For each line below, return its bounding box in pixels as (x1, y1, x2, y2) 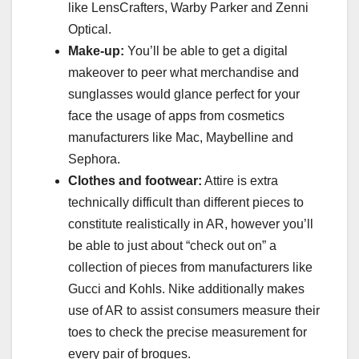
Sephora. (68, 151, 120, 166)
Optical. (68, 22, 111, 36)
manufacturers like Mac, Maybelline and (68, 130, 293, 144)
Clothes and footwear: (68, 173, 202, 188)
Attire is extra (202, 173, 278, 188)
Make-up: (68, 43, 124, 58)
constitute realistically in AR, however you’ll (68, 216, 313, 231)
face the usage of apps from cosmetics (68, 108, 284, 123)
